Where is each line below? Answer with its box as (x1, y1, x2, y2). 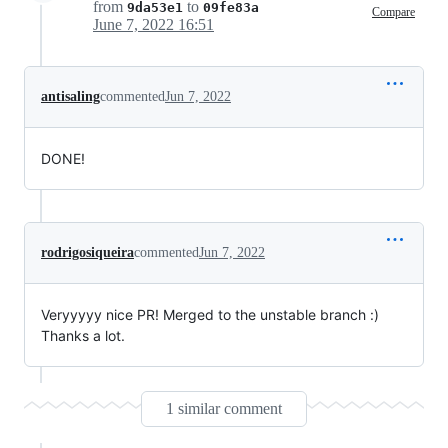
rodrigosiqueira (41, 244, 134, 260)
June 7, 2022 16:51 (93, 15, 214, 33)
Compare (372, 5, 415, 20)
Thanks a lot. (41, 326, 125, 344)
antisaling (41, 88, 100, 104)
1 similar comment (166, 399, 282, 417)
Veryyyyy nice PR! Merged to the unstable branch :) (41, 305, 379, 323)
